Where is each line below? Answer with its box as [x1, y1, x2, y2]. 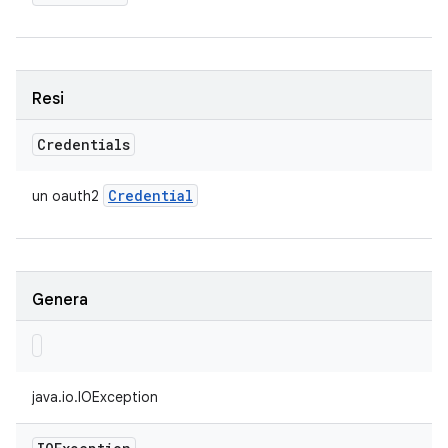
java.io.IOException [32, 388, 158, 406]
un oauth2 [32, 187, 103, 205]
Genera [32, 290, 88, 310]
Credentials [37, 135, 130, 154]
